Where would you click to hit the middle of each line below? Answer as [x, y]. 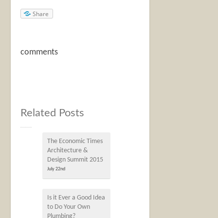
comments [39, 53]
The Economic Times [75, 142]
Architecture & [68, 151]
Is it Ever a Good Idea [76, 198]
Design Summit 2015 [75, 160]
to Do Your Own [69, 207]
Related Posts [53, 113]
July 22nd [56, 169]
